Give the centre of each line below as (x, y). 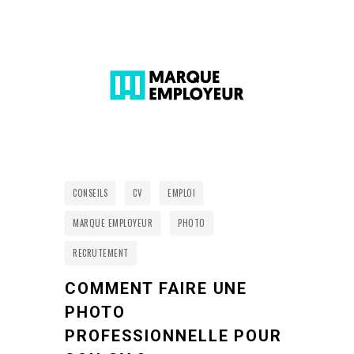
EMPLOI (181, 193)
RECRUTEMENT (101, 253)
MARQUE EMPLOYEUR (113, 223)
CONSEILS (90, 193)
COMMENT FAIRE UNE (156, 288)
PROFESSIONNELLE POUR (173, 336)
